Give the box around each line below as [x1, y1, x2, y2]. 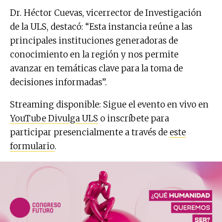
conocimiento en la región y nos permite [10, 49, 178, 60]
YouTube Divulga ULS [10, 112, 98, 124]
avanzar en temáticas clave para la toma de [10, 62, 183, 74]
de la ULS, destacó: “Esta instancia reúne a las [10, 21, 192, 32]
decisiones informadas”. [10, 76, 107, 88]
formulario [10, 140, 55, 152]
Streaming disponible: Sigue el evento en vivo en [10, 99, 209, 110]
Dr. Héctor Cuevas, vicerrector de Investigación [10, 7, 202, 18]
